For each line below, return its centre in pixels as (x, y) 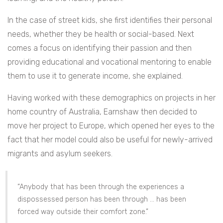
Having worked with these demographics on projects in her (111, 98)
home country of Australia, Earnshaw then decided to (102, 112)
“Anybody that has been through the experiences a (101, 187)
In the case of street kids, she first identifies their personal (110, 20)
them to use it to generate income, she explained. (95, 76)
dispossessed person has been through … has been (102, 200)
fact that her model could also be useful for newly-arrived (110, 140)
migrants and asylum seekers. (60, 154)
